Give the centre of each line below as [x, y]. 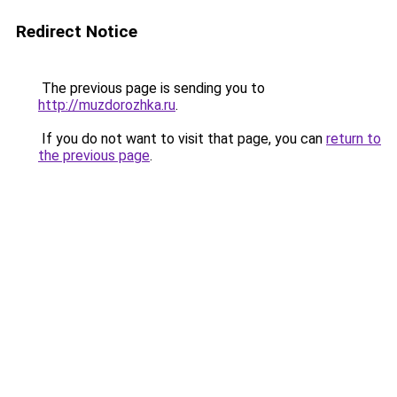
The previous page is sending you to [152, 88]
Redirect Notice [77, 31]
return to [354, 139]
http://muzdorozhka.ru [107, 105]
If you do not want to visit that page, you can [182, 139]
